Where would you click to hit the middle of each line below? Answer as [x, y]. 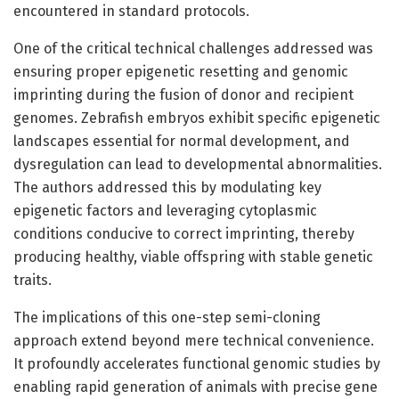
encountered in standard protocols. [131, 11]
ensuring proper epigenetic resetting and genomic [181, 71]
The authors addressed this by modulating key [167, 187]
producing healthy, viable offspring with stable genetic [193, 256]
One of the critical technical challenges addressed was [193, 48]
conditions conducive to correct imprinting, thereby [184, 233]
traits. [33, 280]
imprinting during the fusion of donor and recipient [183, 94]
